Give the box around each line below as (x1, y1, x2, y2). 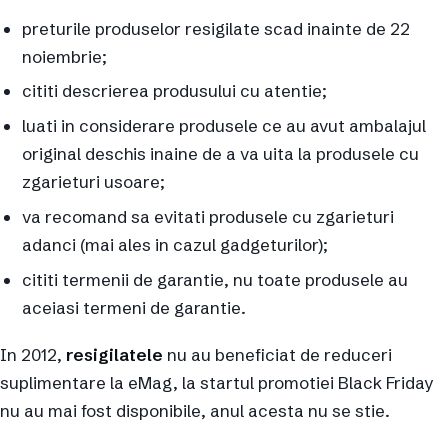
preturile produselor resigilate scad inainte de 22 (22, 17, 410, 39)
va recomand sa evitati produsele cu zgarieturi (22, 206, 394, 228)
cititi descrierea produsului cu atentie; (22, 80, 327, 102)
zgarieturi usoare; (22, 171, 165, 193)
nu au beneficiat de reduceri (163, 344, 392, 366)
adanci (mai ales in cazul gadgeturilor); (22, 234, 328, 256)
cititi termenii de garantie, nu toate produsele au (22, 268, 408, 290)
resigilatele (66, 344, 163, 366)
